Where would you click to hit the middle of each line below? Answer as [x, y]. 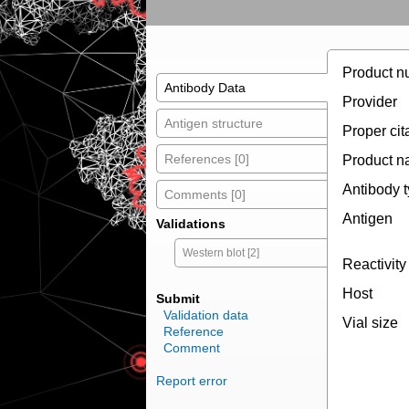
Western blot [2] [220, 253]
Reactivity [374, 265]
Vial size [370, 323]
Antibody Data [204, 88]
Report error [191, 381]
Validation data [205, 315]
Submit [178, 299]
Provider [369, 102]
